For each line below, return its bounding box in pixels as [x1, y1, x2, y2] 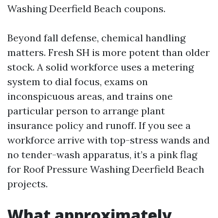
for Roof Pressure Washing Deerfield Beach [7, 163, 204, 175]
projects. [7, 178, 48, 190]
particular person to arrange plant [7, 105, 165, 117]
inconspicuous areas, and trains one [7, 90, 173, 102]
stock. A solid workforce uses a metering [7, 61, 194, 73]
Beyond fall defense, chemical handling [7, 32, 185, 44]
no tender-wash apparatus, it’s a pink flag [7, 148, 197, 161]
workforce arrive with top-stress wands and [7, 134, 210, 146]
